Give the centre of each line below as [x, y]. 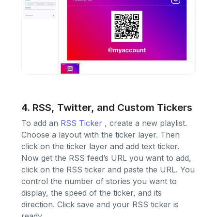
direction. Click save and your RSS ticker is [100, 205]
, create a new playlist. [145, 123]
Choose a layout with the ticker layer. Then [101, 135]
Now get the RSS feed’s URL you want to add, [106, 158]
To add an [41, 123]
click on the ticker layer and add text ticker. [100, 147]
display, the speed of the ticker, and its [92, 193]
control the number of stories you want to [99, 181]
